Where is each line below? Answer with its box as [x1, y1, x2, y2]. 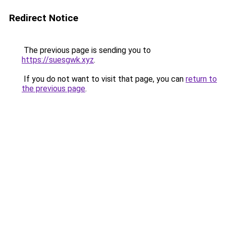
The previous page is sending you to [22, 45, 151, 55]
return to [186, 74, 217, 84]
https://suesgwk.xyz [22, 55, 94, 65]
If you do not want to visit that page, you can [22, 74, 186, 84]
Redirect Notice [9, 12, 78, 24]
